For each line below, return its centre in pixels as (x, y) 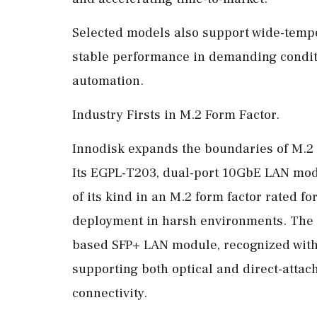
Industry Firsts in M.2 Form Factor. (176, 115)
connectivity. (110, 293)
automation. (108, 81)
